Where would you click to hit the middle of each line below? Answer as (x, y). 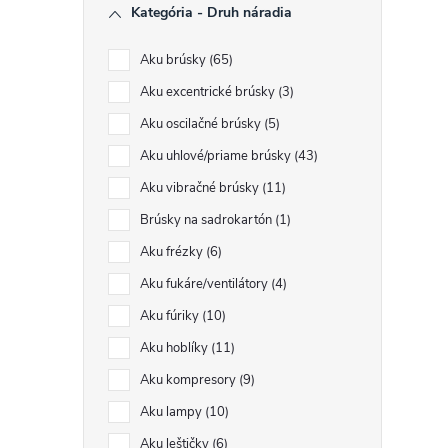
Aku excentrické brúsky (209, 92)
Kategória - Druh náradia (211, 12)
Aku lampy (172, 412)
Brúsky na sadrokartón (207, 220)
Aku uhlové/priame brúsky (217, 156)
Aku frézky (173, 252)
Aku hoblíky (175, 348)
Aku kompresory (189, 380)
